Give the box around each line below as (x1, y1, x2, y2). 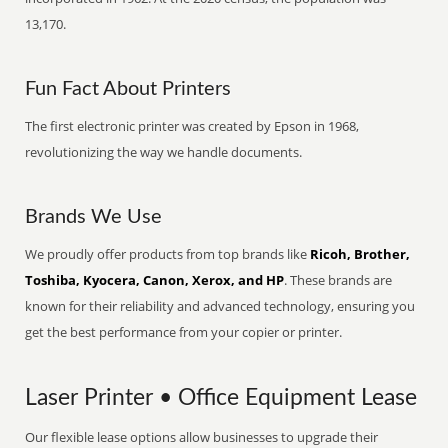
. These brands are (284, 271, 393, 289)
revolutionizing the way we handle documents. (25, 143, 303, 161)
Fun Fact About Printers (25, 79, 232, 99)
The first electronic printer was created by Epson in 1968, (25, 117, 360, 135)
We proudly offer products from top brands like (25, 245, 311, 263)
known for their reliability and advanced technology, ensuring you (25, 297, 416, 315)
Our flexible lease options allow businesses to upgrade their (25, 428, 379, 446)
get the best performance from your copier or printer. (25, 323, 343, 341)
